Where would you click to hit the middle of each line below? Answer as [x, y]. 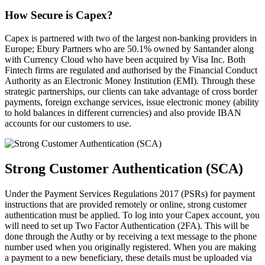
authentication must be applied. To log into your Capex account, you [132, 215]
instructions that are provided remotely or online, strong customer [126, 204]
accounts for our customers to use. [68, 123]
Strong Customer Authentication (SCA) [124, 168]
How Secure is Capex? [59, 15]
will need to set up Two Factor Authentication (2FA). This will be [127, 225]
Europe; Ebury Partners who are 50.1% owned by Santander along [129, 49]
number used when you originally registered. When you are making [130, 247]
